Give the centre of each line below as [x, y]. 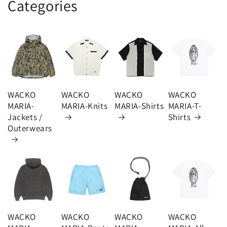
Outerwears [30, 128]
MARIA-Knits [84, 106]
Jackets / [25, 117]
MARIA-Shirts [139, 106]
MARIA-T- [185, 106]
